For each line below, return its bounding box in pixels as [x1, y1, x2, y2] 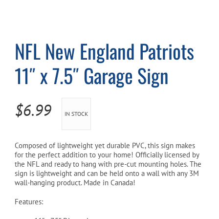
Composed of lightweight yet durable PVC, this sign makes [15, 140, 195, 150]
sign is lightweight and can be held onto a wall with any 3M [15, 168, 199, 178]
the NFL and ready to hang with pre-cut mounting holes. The [15, 159, 201, 169]
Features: [15, 197, 43, 206]
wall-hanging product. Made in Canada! [15, 177, 135, 187]
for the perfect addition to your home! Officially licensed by [15, 150, 199, 159]
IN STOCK [65, 109, 88, 117]
